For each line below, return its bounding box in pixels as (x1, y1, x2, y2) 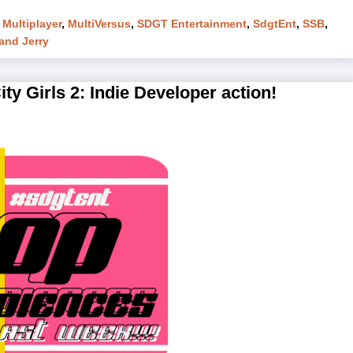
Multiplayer (2, 17, 61, 30)
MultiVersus (68, 17, 131, 30)
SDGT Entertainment (137, 17, 247, 30)
